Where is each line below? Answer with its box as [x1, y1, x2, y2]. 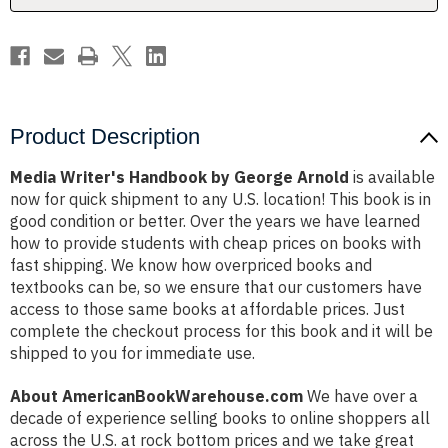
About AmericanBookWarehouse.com [10, 386, 303, 407]
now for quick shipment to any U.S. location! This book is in [10, 189, 431, 210]
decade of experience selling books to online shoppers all [10, 408, 430, 429]
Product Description [10, 124, 200, 150]
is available [349, 167, 435, 188]
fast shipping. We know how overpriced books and [10, 255, 372, 276]
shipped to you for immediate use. [10, 343, 255, 364]
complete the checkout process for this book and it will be [10, 321, 433, 342]
